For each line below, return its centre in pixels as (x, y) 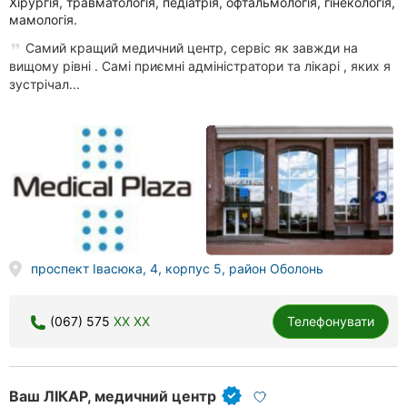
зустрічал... (45, 84)
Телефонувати (331, 321)
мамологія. (43, 19)
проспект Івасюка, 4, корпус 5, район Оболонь (177, 268)
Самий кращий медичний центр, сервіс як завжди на (190, 47)
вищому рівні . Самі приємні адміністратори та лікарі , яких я (200, 65)
